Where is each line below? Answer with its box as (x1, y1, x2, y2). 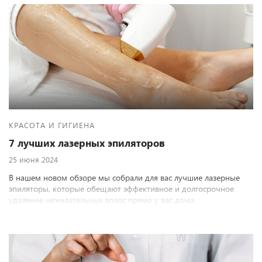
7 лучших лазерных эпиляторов (9, 136, 165, 150)
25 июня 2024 (9, 154, 58, 164)
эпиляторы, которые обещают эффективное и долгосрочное (9, 183, 234, 194)
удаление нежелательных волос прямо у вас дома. (9, 194, 196, 205)
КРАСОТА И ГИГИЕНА (9, 120, 95, 130)
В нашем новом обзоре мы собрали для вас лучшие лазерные (9, 172, 240, 183)
